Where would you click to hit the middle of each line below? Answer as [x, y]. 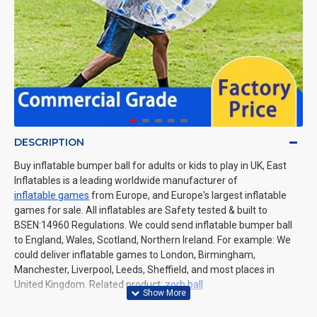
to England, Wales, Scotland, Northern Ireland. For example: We [152, 240]
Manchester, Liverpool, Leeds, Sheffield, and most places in [144, 270]
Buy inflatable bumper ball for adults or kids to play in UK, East [150, 166]
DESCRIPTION [49, 142]
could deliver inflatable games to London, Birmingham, [135, 255]
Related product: [126, 284]
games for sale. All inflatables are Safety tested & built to [141, 210]
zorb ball [184, 284]
